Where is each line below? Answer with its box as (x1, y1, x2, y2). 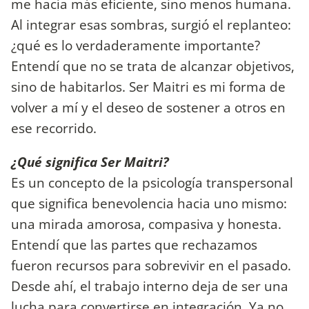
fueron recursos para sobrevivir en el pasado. (11, 255, 291, 275)
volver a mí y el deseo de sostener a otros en (11, 97, 286, 117)
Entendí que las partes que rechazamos (11, 235, 257, 254)
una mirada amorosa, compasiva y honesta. (11, 214, 281, 233)
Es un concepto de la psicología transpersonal (11, 172, 293, 192)
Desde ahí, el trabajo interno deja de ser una (11, 276, 288, 295)
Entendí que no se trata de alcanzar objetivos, (11, 56, 295, 75)
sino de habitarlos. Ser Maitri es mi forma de (11, 77, 286, 96)
